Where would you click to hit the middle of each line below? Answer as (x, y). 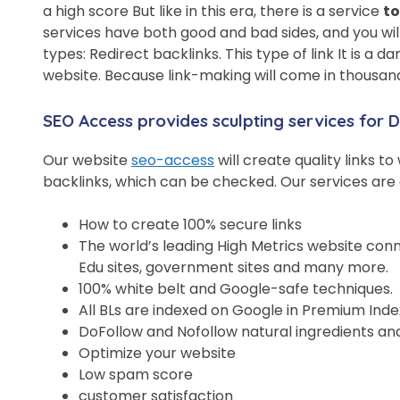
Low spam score (136, 374)
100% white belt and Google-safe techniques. (236, 288)
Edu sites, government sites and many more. (233, 267)
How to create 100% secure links (190, 224)
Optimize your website (157, 353)
